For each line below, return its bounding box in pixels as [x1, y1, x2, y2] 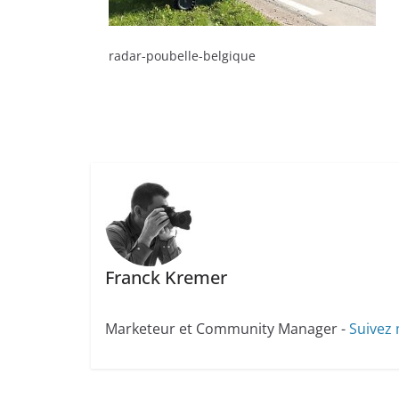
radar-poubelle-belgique [109, 47, 256, 64]
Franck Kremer [104, 265, 227, 289]
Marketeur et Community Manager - [104, 318, 349, 338]
